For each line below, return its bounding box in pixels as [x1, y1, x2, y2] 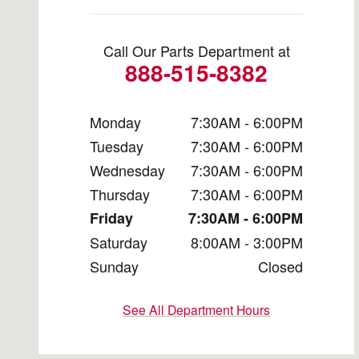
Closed [258, 256, 303, 277]
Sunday [90, 256, 139, 277]
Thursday [90, 184, 150, 205]
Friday [90, 208, 133, 229]
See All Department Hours [123, 301, 270, 319]
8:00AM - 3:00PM [191, 232, 303, 253]
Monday [90, 111, 141, 133]
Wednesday [90, 159, 165, 181]
